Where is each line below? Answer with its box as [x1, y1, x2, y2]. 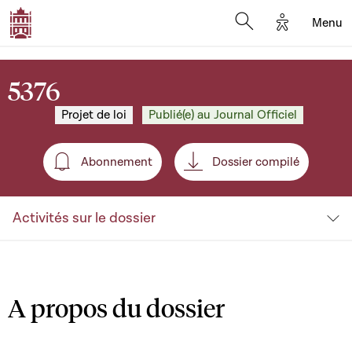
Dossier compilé [212, 154, 299, 170]
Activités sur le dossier [13, 209, 156, 227]
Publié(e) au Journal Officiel [148, 107, 297, 123]
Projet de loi [61, 107, 126, 123]
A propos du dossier [8, 291, 225, 324]
